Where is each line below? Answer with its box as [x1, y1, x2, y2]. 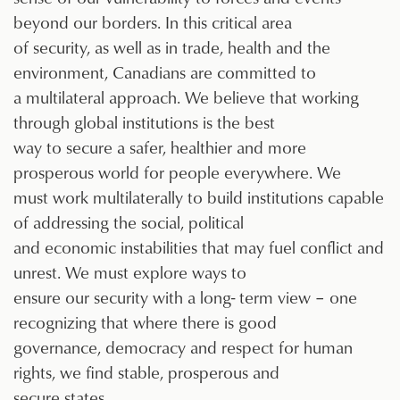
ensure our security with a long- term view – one [13, 285, 357, 310]
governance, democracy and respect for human [13, 335, 353, 360]
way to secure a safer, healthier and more [13, 135, 306, 160]
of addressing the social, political [13, 210, 244, 235]
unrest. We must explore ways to [13, 260, 246, 285]
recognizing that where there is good [13, 310, 277, 335]
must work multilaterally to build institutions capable [13, 185, 384, 210]
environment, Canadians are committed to [13, 60, 316, 85]
